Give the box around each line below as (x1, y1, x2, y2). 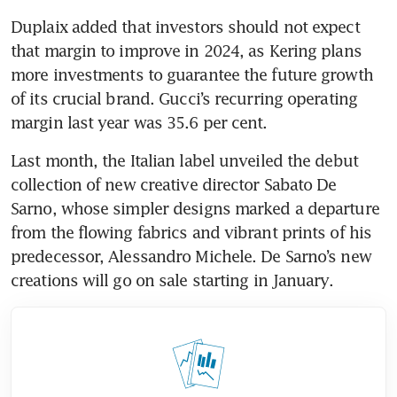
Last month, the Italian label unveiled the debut (11, 151, 358, 171)
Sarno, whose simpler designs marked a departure (11, 198, 379, 219)
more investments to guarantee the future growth (11, 65, 373, 85)
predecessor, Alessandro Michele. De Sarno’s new (11, 246, 371, 267)
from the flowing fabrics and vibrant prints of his (11, 222, 372, 243)
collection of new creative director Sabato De (11, 175, 337, 195)
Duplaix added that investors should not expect (11, 17, 360, 37)
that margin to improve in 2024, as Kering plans (11, 41, 362, 61)
